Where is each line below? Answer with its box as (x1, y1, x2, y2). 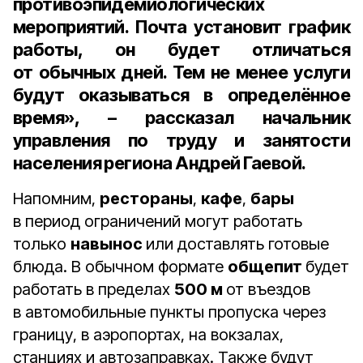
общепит (228, 257, 305, 276)
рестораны (100, 189, 193, 208)
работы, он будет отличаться (13, 39, 350, 60)
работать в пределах (13, 280, 174, 299)
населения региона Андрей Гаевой (13, 152, 301, 173)
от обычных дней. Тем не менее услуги (13, 62, 350, 83)
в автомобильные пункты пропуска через (13, 302, 326, 322)
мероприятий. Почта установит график (13, 16, 350, 37)
